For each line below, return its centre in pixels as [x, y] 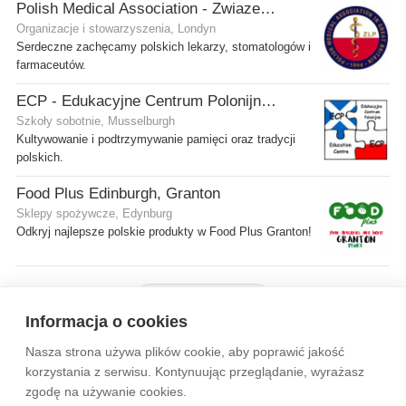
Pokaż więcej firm [209, 298]
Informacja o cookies [106, 322]
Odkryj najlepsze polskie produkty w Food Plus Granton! [164, 232]
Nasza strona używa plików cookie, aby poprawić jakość [185, 352]
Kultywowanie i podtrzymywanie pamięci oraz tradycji [156, 139]
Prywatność [330, 360]
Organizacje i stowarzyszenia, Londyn [116, 29]
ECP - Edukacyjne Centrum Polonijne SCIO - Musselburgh [269, 101]
